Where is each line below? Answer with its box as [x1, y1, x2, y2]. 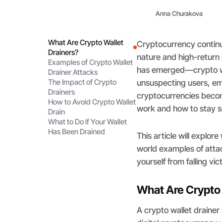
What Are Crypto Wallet [48, 38, 124, 47]
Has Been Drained [48, 127, 106, 136]
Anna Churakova [155, 9, 203, 17]
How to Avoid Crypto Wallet [48, 97, 136, 107]
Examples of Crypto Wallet [48, 57, 133, 67]
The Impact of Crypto [48, 77, 117, 87]
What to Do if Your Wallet [48, 117, 127, 126]
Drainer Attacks [48, 67, 98, 77]
